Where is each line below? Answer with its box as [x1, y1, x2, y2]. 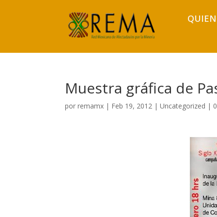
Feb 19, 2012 [111, 101, 153, 110]
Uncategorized [160, 101, 206, 110]
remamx [77, 101, 104, 110]
